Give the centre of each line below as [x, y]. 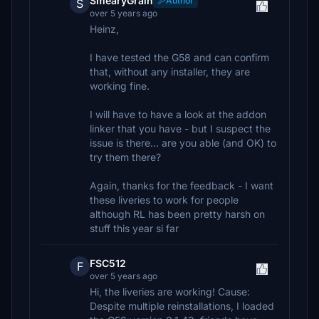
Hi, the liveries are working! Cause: [170, 292]
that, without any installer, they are [170, 72]
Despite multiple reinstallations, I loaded [182, 306]
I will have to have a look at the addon [178, 114]
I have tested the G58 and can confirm [179, 57]
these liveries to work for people [164, 200]
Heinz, [104, 29]
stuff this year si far [134, 228]
